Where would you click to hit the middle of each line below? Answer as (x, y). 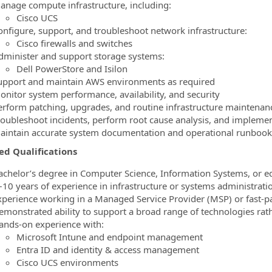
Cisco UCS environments (67, 262)
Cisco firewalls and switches (74, 43)
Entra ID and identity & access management (107, 250)
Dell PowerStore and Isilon (72, 68)
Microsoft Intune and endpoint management (109, 237)
